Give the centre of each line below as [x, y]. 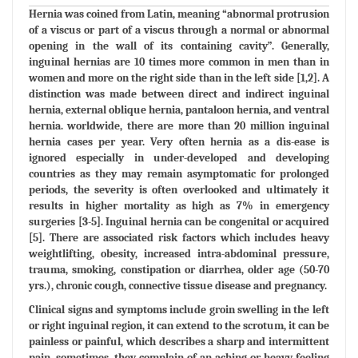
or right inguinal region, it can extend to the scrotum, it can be [179, 325]
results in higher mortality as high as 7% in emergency [179, 205]
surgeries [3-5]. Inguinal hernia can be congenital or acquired [179, 221]
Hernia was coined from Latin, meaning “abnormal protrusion [179, 14]
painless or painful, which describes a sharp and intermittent [179, 341]
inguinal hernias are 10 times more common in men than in [179, 62]
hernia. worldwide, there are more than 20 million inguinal [179, 125]
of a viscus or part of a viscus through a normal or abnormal [179, 30]
